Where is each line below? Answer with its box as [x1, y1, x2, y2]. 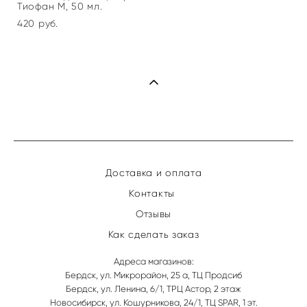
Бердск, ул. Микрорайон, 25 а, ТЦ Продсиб [65, 269, 242, 280]
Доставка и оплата [105, 167, 202, 179]
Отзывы [135, 208, 172, 220]
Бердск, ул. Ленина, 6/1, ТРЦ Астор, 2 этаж [66, 283, 241, 294]
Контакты [129, 187, 178, 199]
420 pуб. [17, 18, 58, 30]
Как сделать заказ [108, 228, 199, 241]
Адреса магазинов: [113, 256, 194, 267]
